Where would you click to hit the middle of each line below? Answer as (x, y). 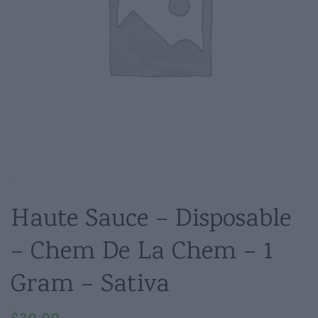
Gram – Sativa (90, 285)
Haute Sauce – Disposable (151, 220)
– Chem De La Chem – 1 (142, 253)
